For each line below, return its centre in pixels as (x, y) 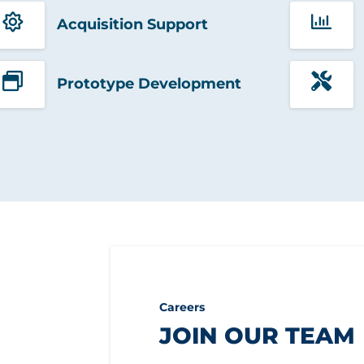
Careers (182, 307)
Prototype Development (149, 84)
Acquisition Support (132, 25)
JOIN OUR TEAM (258, 335)
